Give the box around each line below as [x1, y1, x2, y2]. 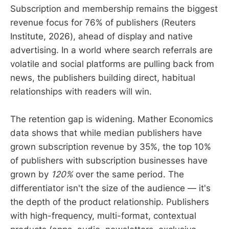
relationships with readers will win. [10, 86, 152, 97]
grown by [10, 169, 51, 179]
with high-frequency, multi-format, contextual [10, 210, 196, 221]
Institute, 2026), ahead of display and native [10, 31, 193, 41]
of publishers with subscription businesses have [10, 155, 208, 166]
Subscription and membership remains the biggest [10, 3, 218, 14]
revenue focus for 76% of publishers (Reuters [10, 17, 196, 28]
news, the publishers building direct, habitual [10, 72, 195, 83]
